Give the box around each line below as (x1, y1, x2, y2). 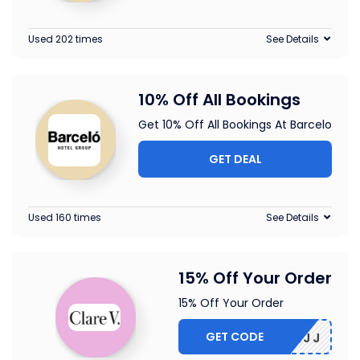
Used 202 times (28, 32, 103, 47)
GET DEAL (208, 151, 262, 168)
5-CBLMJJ (242, 329, 322, 348)
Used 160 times (28, 211, 101, 225)
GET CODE (206, 329, 264, 346)
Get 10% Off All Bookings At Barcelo (138, 117, 332, 133)
